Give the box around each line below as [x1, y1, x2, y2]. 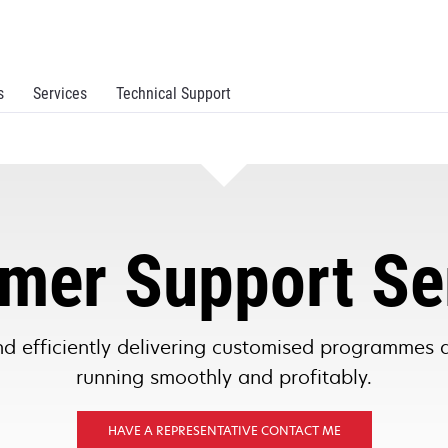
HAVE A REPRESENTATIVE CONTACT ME [107, 421, 341, 439]
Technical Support [116, 84, 231, 103]
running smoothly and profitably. [76, 364, 372, 390]
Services [33, 84, 87, 103]
